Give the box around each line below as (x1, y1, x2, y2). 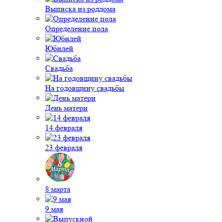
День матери (45, 103, 88, 112)
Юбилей (45, 44, 73, 53)
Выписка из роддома (45, 4, 115, 13)
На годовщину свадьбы (45, 83, 124, 93)
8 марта (45, 184, 70, 194)
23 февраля (45, 143, 82, 152)
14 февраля (45, 123, 82, 132)
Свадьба (45, 63, 73, 73)
